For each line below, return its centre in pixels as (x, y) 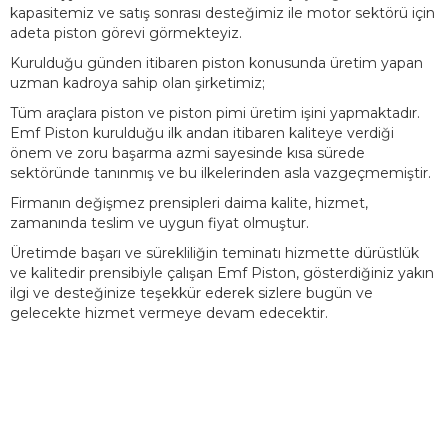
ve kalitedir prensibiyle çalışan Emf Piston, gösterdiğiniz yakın (222, 273)
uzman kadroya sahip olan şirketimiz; (137, 83)
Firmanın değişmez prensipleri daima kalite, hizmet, (189, 203)
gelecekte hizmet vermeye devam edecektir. (169, 313)
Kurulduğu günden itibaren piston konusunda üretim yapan (216, 63)
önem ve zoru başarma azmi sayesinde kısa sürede (187, 153)
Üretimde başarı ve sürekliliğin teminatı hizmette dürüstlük (214, 253)
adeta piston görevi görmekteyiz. (126, 33)
